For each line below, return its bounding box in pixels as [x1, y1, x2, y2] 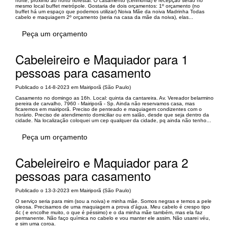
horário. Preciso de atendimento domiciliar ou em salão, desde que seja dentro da [15, 111, 209, 118]
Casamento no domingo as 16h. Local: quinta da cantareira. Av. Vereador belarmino [15, 95, 214, 101]
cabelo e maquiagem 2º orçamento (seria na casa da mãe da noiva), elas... [15, 14, 193, 20]
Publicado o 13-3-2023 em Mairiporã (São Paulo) [15, 187, 131, 193]
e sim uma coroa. [15, 220, 56, 226]
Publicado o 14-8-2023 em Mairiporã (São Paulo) [15, 84, 131, 90]
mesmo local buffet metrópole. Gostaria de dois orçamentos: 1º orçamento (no [15, 3, 200, 9]
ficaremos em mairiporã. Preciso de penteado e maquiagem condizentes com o [15, 106, 202, 112]
